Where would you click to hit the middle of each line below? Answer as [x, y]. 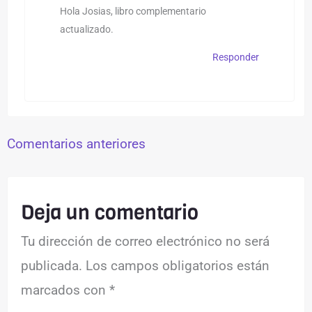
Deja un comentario [110, 213]
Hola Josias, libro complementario [133, 11]
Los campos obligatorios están [178, 266]
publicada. [52, 266]
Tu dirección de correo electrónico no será [146, 242]
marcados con [65, 290]
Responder [235, 57]
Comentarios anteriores [77, 144]
